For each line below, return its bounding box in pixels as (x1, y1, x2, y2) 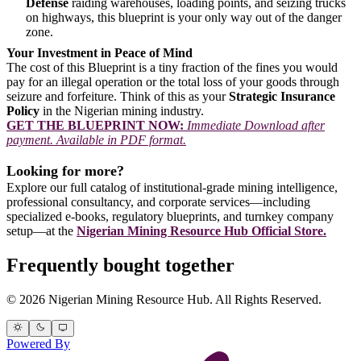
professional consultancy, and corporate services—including (6, 194, 310, 209)
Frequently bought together (6, 254, 234, 276)
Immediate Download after (187, 118, 325, 132)
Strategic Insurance (229, 89, 335, 103)
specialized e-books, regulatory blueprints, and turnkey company (6, 209, 334, 223)
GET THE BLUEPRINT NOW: (6, 118, 184, 132)
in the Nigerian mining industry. (39, 103, 204, 118)
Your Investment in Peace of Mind (6, 45, 193, 60)
